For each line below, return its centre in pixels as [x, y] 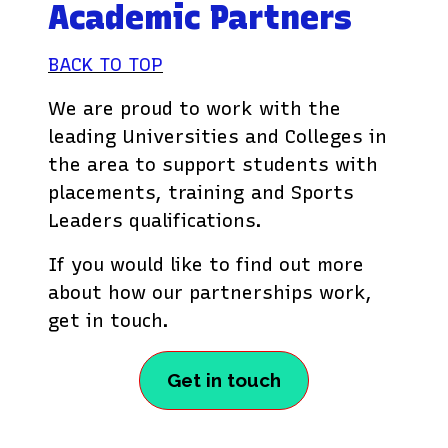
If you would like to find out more [206, 265]
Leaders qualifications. [155, 221]
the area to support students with [213, 165]
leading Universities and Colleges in [217, 137]
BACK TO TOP [105, 65]
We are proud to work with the [194, 109]
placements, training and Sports [201, 193]
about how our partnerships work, [210, 293]
